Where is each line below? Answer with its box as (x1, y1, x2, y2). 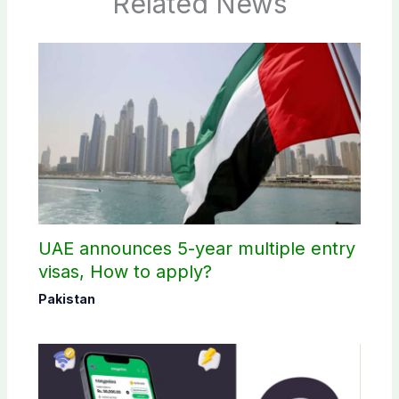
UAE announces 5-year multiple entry (37, 238, 355, 260)
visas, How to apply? (37, 261, 212, 283)
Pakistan (37, 291, 95, 307)
